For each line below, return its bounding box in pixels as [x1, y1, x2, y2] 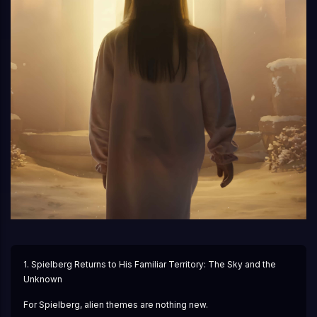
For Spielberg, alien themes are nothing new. [23, 299, 208, 311]
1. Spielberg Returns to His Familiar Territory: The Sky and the [23, 259, 276, 270]
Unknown [23, 274, 62, 285]
